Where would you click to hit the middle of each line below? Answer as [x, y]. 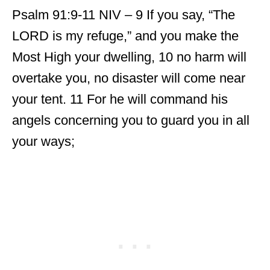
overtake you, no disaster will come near [129, 78]
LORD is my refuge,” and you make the [125, 36]
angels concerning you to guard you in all [131, 120]
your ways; [43, 141]
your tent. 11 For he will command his [120, 99]
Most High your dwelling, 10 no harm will [129, 57]
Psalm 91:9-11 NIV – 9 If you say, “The [124, 15]
